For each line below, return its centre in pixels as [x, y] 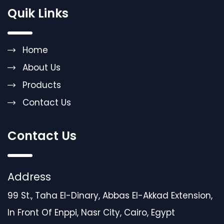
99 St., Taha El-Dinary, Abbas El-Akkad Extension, [110, 195]
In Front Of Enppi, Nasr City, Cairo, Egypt [91, 212]
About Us [41, 67]
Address [29, 177]
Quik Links [38, 13]
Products [42, 85]
